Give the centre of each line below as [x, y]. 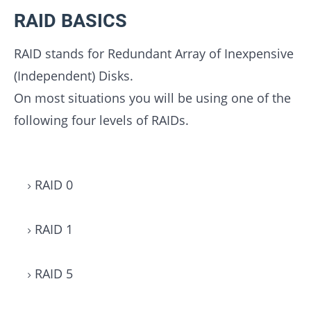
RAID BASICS [70, 21]
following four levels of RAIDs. [101, 120]
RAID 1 [54, 229]
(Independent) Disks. [74, 76]
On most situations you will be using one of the [152, 98]
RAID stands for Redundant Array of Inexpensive [154, 54]
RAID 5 [54, 274]
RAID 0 [54, 185]
